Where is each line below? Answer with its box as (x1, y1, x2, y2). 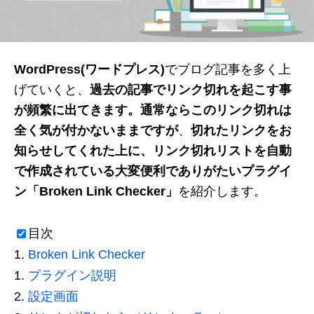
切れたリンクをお (191, 123, 292, 137)
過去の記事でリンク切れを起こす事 (90, 82, 292, 97)
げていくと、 (14, 82, 90, 97)
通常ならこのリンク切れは (140, 102, 292, 117)
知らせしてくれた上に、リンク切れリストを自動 (14, 143, 292, 158)
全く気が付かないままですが (14, 123, 178, 137)
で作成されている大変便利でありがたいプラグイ (14, 163, 292, 178)
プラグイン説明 (28, 268, 116, 282)
